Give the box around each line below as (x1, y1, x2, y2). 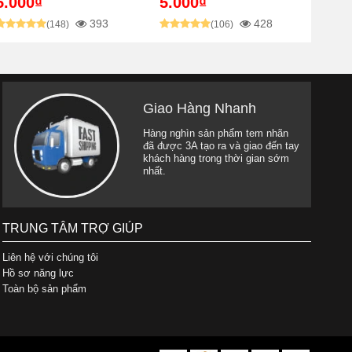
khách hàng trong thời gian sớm (142, 152, 289, 164)
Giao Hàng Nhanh (142, 100, 256, 116)
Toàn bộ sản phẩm (2, 282, 86, 295)
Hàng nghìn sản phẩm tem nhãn (142, 126, 288, 139)
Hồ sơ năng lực (2, 266, 74, 279)
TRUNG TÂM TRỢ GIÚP (2, 221, 143, 235)
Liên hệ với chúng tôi (2, 251, 98, 263)
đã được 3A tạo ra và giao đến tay (142, 139, 299, 152)
